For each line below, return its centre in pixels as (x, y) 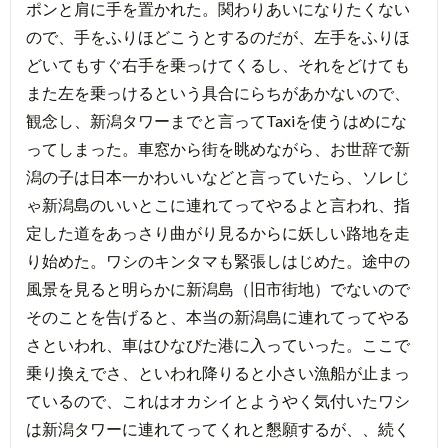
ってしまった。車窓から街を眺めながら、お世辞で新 (218, 148)
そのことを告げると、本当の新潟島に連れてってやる (218, 316)
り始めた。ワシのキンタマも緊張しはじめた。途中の (218, 260)
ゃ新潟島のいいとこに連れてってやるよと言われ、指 (218, 204)
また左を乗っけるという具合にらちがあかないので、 (218, 92)
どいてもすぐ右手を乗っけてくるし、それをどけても (218, 64)
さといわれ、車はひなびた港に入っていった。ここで (218, 344)
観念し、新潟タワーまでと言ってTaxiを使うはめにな (216, 120)
